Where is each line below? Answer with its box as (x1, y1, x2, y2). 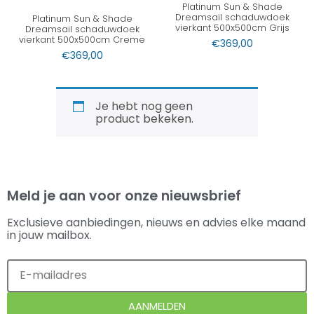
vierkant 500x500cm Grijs (175, 22, 289, 34)
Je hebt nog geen (95, 97, 193, 114)
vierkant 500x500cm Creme (19, 34, 145, 46)
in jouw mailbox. (7, 226, 92, 243)
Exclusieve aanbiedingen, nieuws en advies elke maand (7, 214, 306, 231)
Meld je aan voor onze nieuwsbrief (7, 186, 241, 205)
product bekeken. (95, 110, 193, 127)
